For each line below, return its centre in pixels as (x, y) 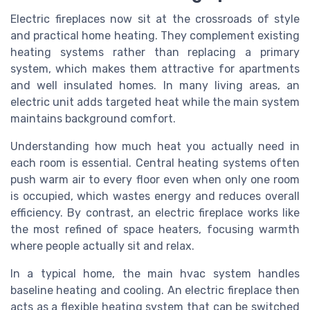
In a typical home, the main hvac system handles (155, 274)
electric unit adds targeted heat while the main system (155, 102)
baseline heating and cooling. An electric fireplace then (155, 291)
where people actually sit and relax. (102, 246)
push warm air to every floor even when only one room (155, 180)
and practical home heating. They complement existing (155, 36)
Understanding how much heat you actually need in (155, 147)
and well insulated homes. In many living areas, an (155, 86)
